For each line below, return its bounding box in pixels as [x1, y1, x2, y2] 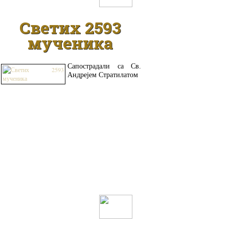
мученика [27, 32, 113, 54]
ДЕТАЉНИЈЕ [25, 199, 64, 207]
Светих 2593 [19, 16, 121, 39]
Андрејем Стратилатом [67, 71, 138, 79]
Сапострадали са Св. [67, 62, 141, 70]
